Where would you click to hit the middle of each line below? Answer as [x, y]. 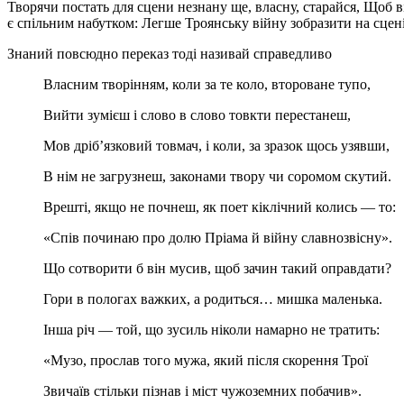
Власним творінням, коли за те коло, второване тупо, [207, 85]
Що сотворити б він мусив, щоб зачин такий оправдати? [217, 269]
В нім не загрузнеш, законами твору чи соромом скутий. [217, 177]
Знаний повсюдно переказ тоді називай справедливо [170, 54]
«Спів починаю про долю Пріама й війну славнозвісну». [218, 238]
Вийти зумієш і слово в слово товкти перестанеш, [197, 115]
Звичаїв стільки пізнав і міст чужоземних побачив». [202, 391]
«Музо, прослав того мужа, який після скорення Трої [206, 361]
